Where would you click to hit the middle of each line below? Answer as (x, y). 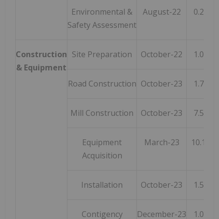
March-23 (162, 142)
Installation (102, 185)
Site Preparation (102, 54)
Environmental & (102, 11)
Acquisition (102, 155)
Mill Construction (102, 113)
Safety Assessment (102, 25)
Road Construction (102, 83)
